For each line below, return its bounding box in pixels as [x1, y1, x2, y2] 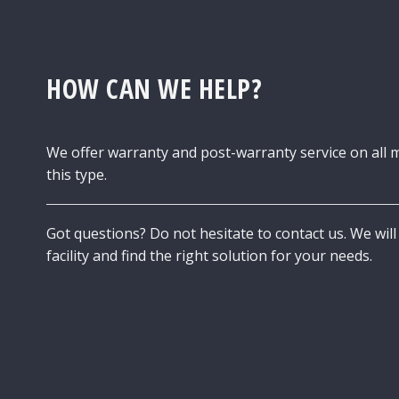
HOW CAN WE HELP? [46, 69, 262, 107]
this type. [46, 164, 107, 184]
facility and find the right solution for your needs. [46, 245, 372, 265]
